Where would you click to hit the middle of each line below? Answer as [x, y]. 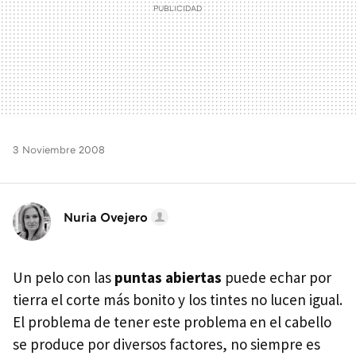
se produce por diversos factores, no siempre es [166, 344]
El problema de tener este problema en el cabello [172, 322]
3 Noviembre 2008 [59, 150]
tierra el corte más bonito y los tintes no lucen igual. [178, 300]
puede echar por [277, 278]
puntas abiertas [168, 278]
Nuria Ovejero [106, 217]
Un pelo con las [64, 278]
